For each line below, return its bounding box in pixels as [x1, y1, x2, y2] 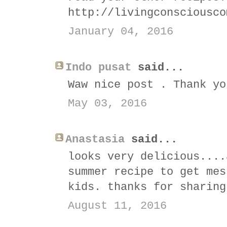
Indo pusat [65, 61, 131, 74]
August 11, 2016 [68, 199, 167, 212]
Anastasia [65, 133, 125, 146]
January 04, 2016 [68, 25, 173, 38]
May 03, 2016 [68, 97, 147, 110]
